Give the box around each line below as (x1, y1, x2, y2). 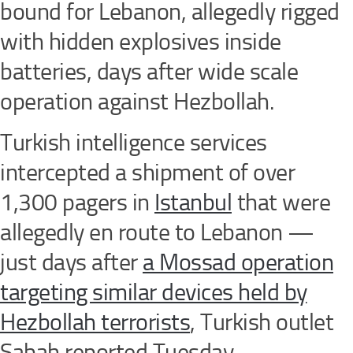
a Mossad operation (143, 248, 333, 277)
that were (232, 188, 330, 217)
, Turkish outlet (190, 308, 333, 337)
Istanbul (154, 188, 232, 217)
